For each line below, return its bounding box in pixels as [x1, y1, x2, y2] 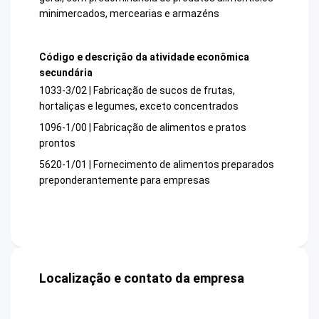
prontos [39, 137, 75, 150]
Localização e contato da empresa [39, 271, 244, 286]
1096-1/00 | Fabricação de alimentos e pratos [39, 122, 246, 134]
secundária [39, 66, 93, 78]
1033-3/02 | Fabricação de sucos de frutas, [39, 85, 235, 97]
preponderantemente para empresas [39, 174, 210, 187]
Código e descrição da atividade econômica [39, 51, 249, 63]
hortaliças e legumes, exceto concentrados [39, 100, 239, 113]
